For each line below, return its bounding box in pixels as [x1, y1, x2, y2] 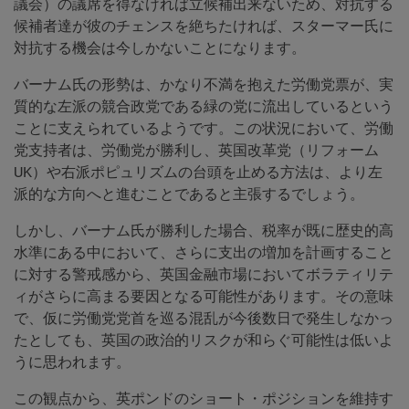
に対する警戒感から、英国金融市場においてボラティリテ [14, 266, 393, 284]
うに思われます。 [14, 353, 131, 372]
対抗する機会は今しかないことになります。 [14, 39, 306, 58]
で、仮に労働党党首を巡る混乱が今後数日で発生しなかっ [14, 309, 393, 328]
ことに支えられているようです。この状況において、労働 [14, 120, 393, 138]
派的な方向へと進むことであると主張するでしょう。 [14, 185, 364, 204]
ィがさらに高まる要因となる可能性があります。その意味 [14, 288, 393, 306]
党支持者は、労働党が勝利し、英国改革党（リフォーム [14, 142, 379, 160]
